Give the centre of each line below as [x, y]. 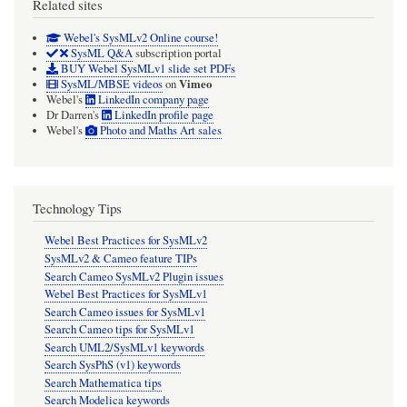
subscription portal [177, 53]
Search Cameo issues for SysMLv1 [124, 312]
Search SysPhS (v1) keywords [112, 365]
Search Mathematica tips [103, 382]
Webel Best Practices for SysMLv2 [125, 241]
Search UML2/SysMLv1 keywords [124, 347]
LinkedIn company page [153, 99]
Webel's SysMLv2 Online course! [139, 37]
